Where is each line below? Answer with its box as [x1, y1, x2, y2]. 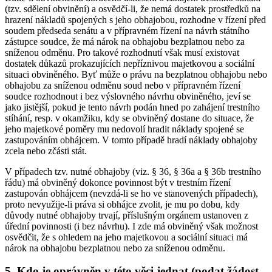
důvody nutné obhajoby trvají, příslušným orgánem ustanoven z [5, 209, 248, 220]
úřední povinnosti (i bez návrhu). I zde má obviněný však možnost [5, 220, 258, 231]
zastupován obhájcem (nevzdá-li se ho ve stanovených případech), [5, 188, 258, 199]
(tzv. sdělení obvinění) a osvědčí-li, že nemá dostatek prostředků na [5, 3, 260, 14]
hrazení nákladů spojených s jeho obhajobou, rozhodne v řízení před [5, 14, 266, 25]
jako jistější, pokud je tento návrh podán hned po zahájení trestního [5, 101, 260, 112]
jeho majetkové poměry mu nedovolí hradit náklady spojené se [5, 123, 244, 134]
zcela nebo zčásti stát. [5, 145, 87, 156]
